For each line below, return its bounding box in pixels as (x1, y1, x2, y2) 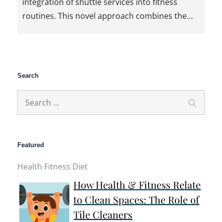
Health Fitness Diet (17, 161, 88, 172)
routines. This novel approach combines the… (22, 10, 193, 21)
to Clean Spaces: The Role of (73, 193, 200, 207)
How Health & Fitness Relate (73, 178, 201, 192)
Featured (17, 141, 44, 149)
